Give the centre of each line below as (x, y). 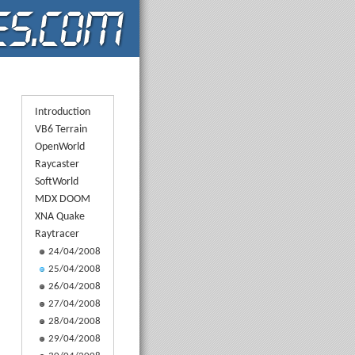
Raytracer (57, 234)
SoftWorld (56, 181)
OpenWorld (59, 147)
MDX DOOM (62, 199)
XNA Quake (59, 216)
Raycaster (57, 164)
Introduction (62, 112)
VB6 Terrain (61, 129)
